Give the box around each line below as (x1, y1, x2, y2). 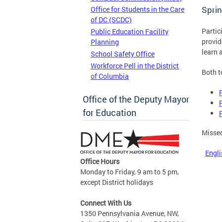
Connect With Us (80, 198, 131, 208)
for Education (83, 107, 136, 119)
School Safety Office (91, 49, 155, 58)
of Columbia (91, 71, 129, 81)
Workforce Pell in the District (91, 60, 179, 70)
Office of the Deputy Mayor (83, 93, 189, 106)
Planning (91, 37, 119, 47)
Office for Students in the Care (91, 4, 184, 14)
